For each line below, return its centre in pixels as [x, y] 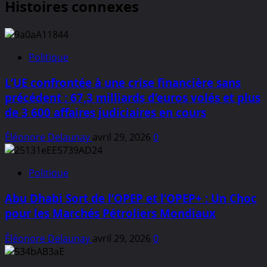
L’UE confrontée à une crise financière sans [123, 82]
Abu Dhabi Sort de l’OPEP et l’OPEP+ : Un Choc [131, 198]
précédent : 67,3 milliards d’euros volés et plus [133, 97]
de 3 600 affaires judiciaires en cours [105, 112]
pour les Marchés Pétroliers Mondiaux [110, 213]
